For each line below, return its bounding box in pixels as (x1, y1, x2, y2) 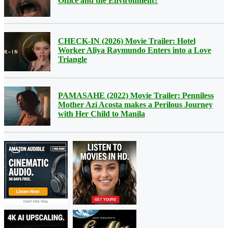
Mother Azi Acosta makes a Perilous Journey (58, 100, 213, 109)
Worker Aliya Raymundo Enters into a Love (58, 45, 211, 54)
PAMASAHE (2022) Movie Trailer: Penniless (58, 91, 214, 100)
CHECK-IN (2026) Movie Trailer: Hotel (58, 36, 195, 45)
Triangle (58, 54, 87, 64)
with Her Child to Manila (58, 109, 145, 118)
